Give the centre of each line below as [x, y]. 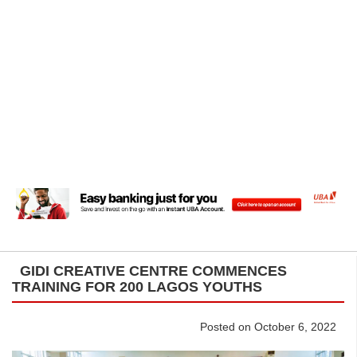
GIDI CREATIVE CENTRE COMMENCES [153, 271]
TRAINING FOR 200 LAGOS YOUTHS [137, 286]
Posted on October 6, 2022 [268, 326]
